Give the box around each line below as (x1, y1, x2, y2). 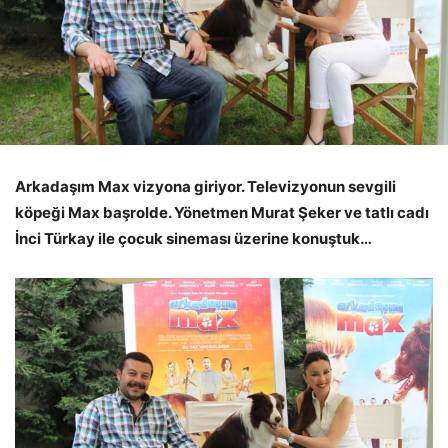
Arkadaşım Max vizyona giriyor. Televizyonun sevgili (15, 176, 396, 196)
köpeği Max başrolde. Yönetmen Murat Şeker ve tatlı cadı (15, 202, 429, 222)
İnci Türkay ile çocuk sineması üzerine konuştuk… (15, 228, 372, 248)
